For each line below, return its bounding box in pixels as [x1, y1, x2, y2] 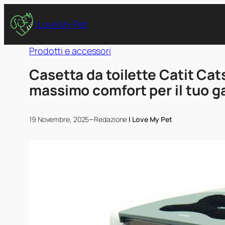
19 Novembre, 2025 [29, 114, 89, 124]
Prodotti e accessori [29, 45, 111, 57]
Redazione [94, 114, 129, 124]
